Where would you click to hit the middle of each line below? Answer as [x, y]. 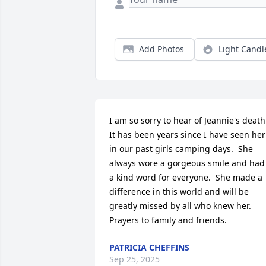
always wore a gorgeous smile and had [187, 163]
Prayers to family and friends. [168, 220]
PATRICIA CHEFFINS [149, 247]
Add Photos [161, 49]
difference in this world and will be [179, 191]
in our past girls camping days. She [181, 149]
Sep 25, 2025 [134, 259]
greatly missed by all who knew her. [180, 206]
